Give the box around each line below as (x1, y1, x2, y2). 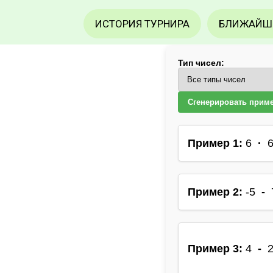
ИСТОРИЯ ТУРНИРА (95, 18, 190, 30)
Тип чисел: (178, 58, 224, 68)
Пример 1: (188, 137, 243, 149)
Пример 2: (188, 186, 243, 198)
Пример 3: (188, 243, 243, 255)
